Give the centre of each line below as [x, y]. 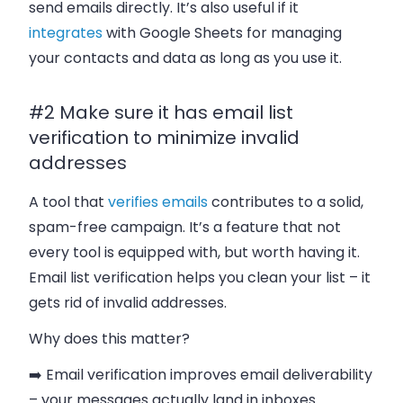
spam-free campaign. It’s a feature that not [185, 227]
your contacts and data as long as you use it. [185, 58]
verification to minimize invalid [164, 137]
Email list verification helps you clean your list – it [200, 277]
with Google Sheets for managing [222, 32]
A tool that [67, 201]
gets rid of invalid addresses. [128, 302]
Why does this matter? [109, 338]
